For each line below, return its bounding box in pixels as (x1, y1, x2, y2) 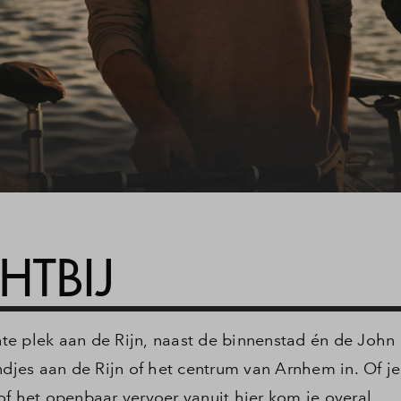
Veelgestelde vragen (255, 68, 379, 84)
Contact (255, 132, 302, 148)
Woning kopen (255, 4, 345, 21)
